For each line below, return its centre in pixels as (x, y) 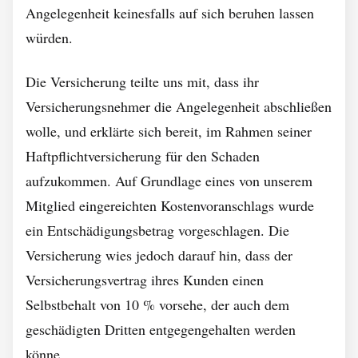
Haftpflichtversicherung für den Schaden (143, 156)
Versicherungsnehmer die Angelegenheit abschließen (179, 106)
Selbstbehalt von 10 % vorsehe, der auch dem (157, 304)
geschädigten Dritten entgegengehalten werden (161, 329)
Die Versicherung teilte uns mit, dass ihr (142, 82)
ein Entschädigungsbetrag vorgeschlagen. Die (157, 230)
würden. (49, 38)
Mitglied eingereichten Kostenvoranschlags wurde (170, 205)
